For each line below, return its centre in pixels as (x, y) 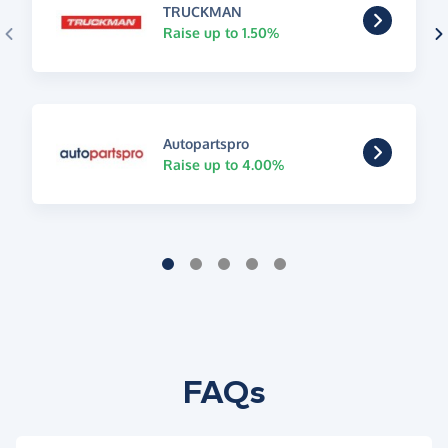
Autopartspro (205, 144)
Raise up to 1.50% (220, 33)
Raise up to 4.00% (223, 165)
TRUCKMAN (202, 12)
